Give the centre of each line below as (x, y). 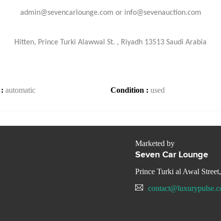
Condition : (130, 90)
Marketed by (155, 144)
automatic (20, 90)
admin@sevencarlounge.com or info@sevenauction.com (110, 13)
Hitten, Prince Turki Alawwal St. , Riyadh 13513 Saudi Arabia (110, 42)
